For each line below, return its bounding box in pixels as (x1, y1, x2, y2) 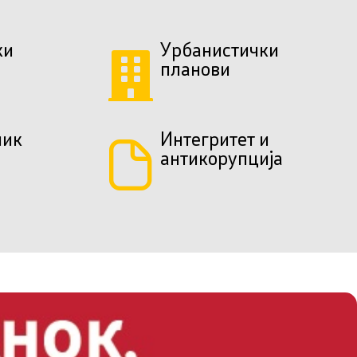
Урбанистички (160, 41, 279, 61)
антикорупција (160, 150, 283, 170)
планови (160, 61, 230, 80)
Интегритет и (160, 131, 269, 151)
